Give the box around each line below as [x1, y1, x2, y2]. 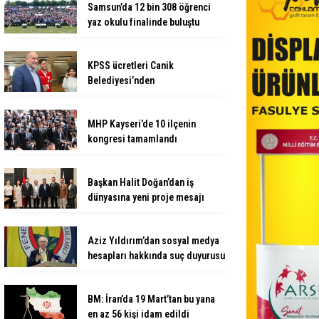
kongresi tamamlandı [88, 132, 177, 145]
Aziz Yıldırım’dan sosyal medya [88, 234, 219, 246]
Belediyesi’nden [88, 74, 155, 86]
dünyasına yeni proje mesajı [88, 191, 204, 203]
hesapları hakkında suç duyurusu [88, 249, 225, 261]
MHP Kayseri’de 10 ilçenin [88, 117, 196, 130]
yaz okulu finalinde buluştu [88, 16, 199, 28]
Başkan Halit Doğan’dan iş [88, 176, 194, 188]
